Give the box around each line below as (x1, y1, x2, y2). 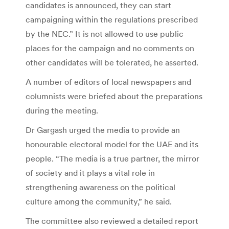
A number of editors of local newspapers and (26, 76, 191, 87)
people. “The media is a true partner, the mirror (26, 153, 199, 164)
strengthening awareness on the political (26, 181, 175, 192)
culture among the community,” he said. (26, 196, 172, 207)
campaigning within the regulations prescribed (26, 14, 198, 25)
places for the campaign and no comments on (26, 42, 194, 53)
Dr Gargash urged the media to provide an (26, 124, 180, 135)
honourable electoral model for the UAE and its (26, 139, 198, 149)
